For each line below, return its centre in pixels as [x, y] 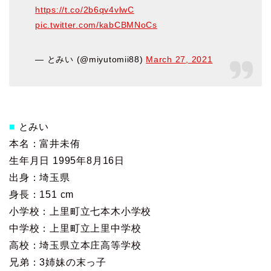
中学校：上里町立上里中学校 [75, 228]
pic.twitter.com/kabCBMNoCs [96, 25]
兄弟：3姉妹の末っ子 [58, 262]
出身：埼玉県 [40, 177]
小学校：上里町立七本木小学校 [80, 211]
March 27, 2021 [179, 60]
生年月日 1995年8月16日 [67, 160]
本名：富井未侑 [45, 143]
